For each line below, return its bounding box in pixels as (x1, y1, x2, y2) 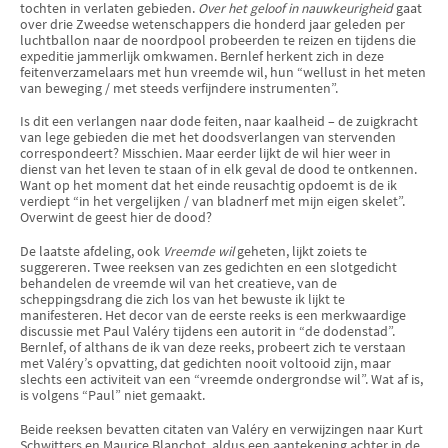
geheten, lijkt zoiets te (234, 242, 367, 260)
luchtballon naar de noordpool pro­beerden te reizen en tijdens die (20, 31, 416, 49)
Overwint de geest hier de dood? (20, 209, 212, 227)
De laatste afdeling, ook (20, 242, 163, 260)
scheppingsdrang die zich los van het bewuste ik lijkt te (20, 290, 345, 308)
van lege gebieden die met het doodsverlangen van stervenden (20, 129, 396, 147)
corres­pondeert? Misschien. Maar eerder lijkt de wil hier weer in (20, 145, 391, 163)
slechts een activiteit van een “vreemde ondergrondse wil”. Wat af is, (20, 370, 423, 388)
